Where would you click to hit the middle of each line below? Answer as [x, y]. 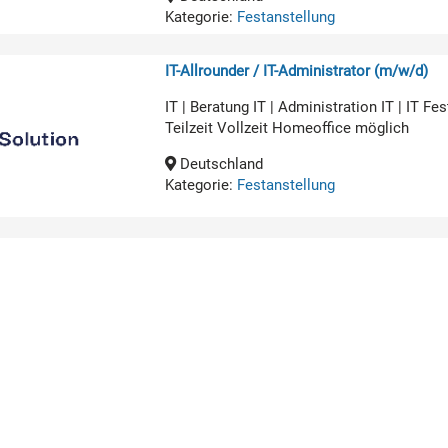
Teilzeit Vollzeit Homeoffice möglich [287, 127]
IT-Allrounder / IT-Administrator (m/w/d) [297, 70]
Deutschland [220, 163]
